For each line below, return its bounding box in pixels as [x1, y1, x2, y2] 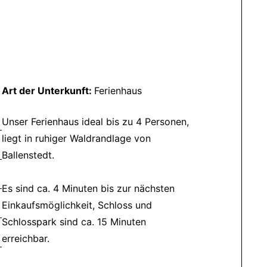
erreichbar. [2, 232, 50, 244]
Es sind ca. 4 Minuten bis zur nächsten [2, 182, 175, 194]
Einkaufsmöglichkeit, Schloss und [2, 198, 153, 211]
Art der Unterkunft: [2, 84, 95, 97]
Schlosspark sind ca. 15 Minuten [2, 215, 147, 228]
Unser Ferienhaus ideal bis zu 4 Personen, [2, 115, 190, 128]
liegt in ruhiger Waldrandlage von [2, 132, 151, 144]
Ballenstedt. [2, 148, 55, 161]
